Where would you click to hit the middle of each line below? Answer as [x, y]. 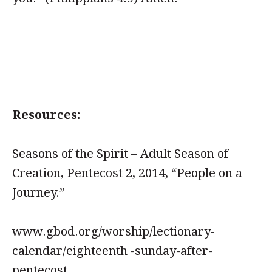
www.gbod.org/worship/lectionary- [114, 231]
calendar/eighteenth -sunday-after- [112, 251]
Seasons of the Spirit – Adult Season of [120, 154]
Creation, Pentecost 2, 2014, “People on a [127, 173]
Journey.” [39, 192]
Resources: [46, 115]
